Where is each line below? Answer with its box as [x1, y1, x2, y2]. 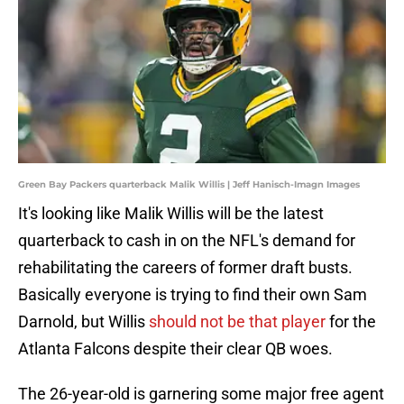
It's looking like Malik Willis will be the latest [18, 204, 324, 224]
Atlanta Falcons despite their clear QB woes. [18, 339, 333, 359]
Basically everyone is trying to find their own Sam [18, 285, 367, 305]
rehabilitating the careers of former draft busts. [18, 258, 353, 278]
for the [326, 312, 376, 332]
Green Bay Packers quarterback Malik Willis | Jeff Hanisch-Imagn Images [18, 179, 360, 191]
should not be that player [149, 312, 326, 332]
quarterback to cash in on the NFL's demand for [18, 231, 355, 251]
